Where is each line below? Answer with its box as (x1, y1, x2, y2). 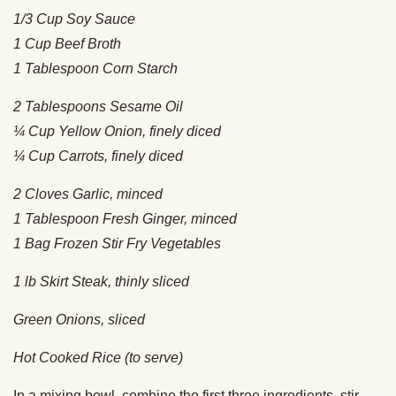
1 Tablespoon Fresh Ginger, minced (13, 211, 237, 227)
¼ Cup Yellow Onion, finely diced (13, 124, 221, 140)
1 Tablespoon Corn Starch (13, 61, 178, 77)
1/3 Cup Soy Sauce (13, 11, 135, 27)
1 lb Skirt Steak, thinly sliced (13, 274, 189, 290)
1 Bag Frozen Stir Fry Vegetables (13, 236, 221, 252)
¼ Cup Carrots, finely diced (13, 148, 183, 164)
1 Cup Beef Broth (13, 36, 121, 52)
